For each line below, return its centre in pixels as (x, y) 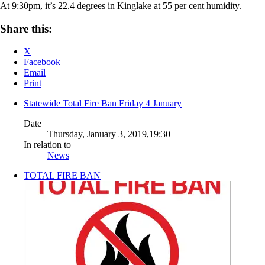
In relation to (47, 145)
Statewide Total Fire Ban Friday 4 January (103, 104)
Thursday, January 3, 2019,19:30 (109, 134)
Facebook (42, 62)
